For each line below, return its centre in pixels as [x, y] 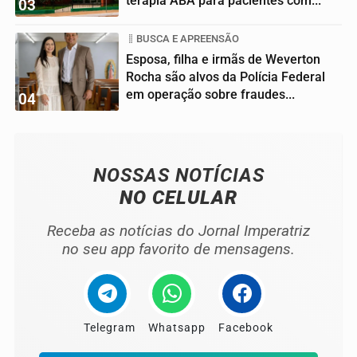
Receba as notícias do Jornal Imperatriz [178, 230]
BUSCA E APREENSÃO [188, 38]
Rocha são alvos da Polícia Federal [226, 76]
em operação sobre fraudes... [210, 94]
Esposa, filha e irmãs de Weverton [223, 59]
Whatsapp [177, 328]
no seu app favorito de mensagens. [178, 249]
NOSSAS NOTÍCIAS [178, 175]
